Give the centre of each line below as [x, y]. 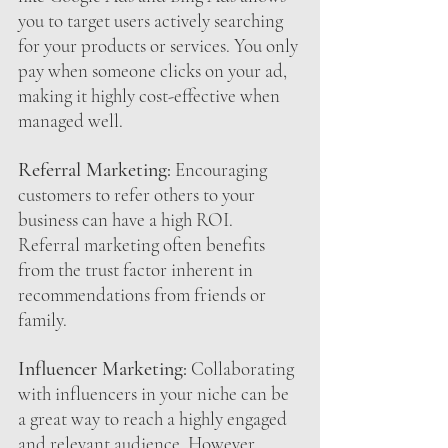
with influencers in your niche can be [155, 393]
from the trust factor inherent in [137, 269]
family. [42, 319]
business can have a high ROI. [127, 219]
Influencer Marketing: [102, 368]
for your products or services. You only [160, 45]
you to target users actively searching [152, 20]
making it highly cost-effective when [151, 95]
